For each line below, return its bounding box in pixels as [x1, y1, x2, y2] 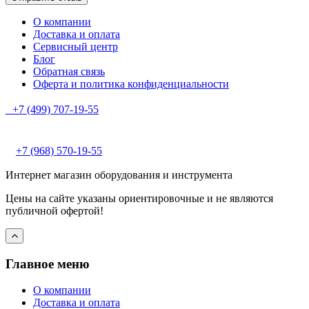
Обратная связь [33, 65, 105, 77]
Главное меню [6, 256, 90, 271]
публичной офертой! [6, 204, 103, 217]
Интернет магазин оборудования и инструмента [6, 168, 232, 181]
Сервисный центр [33, 40, 118, 52]
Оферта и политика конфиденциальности [33, 77, 229, 90]
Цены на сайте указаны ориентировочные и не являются [6, 192, 273, 204]
